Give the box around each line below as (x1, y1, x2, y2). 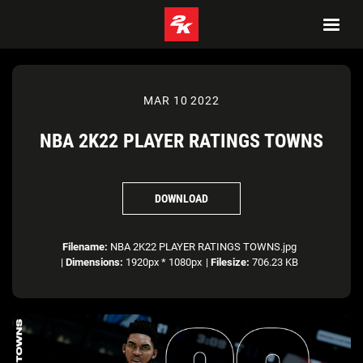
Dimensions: (66, 256, 123, 268)
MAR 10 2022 (143, 94, 220, 107)
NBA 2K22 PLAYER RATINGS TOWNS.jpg (108, 241, 297, 253)
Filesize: (211, 256, 250, 268)
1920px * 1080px (123, 256, 202, 268)
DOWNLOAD (155, 191, 208, 205)
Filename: (62, 241, 108, 253)
